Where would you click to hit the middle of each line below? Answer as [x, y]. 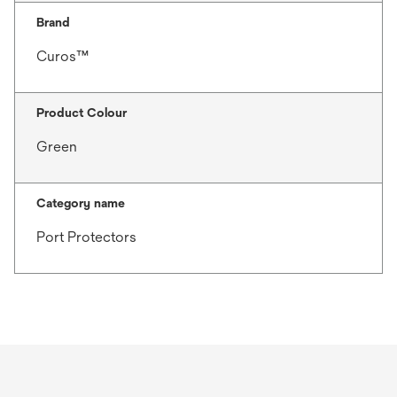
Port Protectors [86, 237]
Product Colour [82, 112]
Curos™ [62, 56]
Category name [81, 202]
